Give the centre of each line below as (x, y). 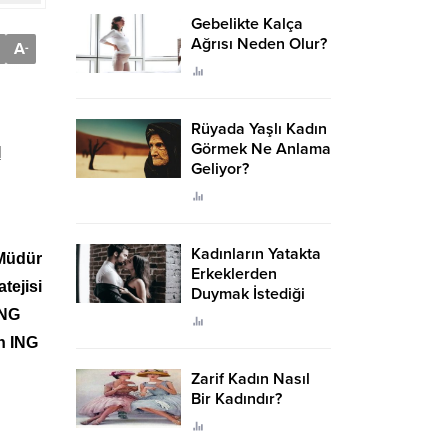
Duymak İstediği (248, 294)
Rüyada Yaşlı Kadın (259, 129)
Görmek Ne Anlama (261, 149)
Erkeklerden (234, 274)
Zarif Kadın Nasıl (250, 379)
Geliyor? (220, 169)
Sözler (216, 314)
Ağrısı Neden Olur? (259, 44)
